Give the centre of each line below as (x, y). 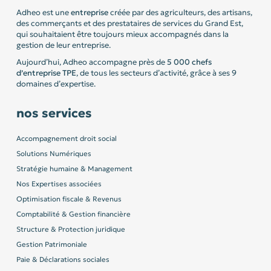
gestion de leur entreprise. (63, 45)
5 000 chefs (189, 62)
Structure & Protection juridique (70, 229)
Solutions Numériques (54, 153)
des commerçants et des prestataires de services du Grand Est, (129, 24)
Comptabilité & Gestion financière (73, 214)
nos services (54, 113)
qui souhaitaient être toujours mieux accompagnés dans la (122, 34)
